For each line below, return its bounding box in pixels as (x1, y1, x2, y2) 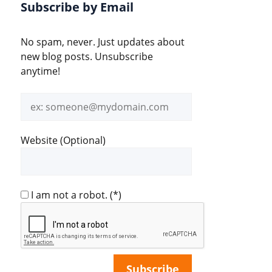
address (20, 107, 57, 121)
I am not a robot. (29, 188, 110, 202)
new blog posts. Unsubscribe (21, 50, 153, 63)
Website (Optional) (21, 134, 106, 147)
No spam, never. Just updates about (21, 35, 185, 49)
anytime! (21, 64, 60, 78)
